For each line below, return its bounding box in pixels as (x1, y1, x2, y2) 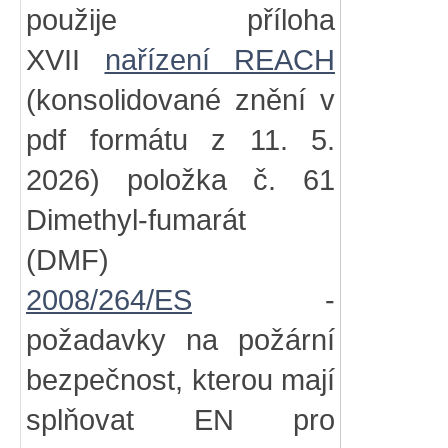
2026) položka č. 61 (26, 164, 335, 196)
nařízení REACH (104, 44, 335, 76)
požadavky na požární (26, 324, 335, 356)
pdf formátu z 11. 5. (26, 124, 335, 156)
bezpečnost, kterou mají (26, 364, 335, 396)
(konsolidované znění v (26, 84, 335, 116)
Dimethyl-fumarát (26, 204, 246, 236)
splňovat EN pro (26, 404, 335, 436)
